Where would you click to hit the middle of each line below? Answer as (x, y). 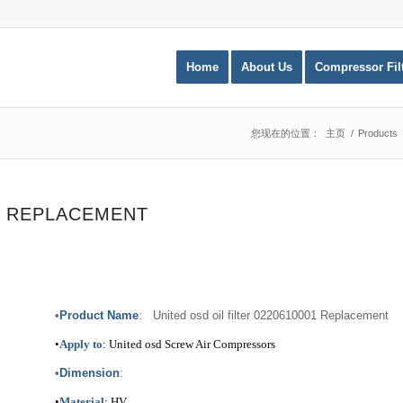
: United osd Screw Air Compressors (188, 345)
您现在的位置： (286, 133)
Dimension (89, 373)
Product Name (99, 316)
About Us (266, 67)
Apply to (81, 345)
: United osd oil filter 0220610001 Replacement (263, 316)
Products (378, 133)
